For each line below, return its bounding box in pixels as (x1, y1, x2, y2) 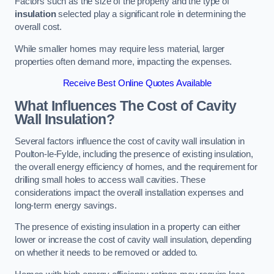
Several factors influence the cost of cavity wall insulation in (15, 136, 245, 146)
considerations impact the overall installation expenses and (15, 187, 243, 198)
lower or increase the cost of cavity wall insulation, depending (15, 235, 251, 245)
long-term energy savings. (15, 200, 117, 210)
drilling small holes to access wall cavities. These (15, 174, 206, 185)
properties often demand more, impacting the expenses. (15, 56, 232, 67)
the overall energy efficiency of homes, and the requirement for (15, 161, 257, 172)
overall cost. (15, 22, 62, 32)
